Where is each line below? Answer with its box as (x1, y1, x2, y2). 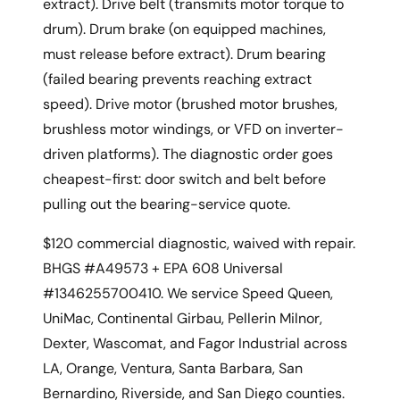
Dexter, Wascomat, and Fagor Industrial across (43, 333, 347, 353)
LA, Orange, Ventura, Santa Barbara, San (43, 358, 303, 378)
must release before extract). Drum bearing (43, 44, 326, 63)
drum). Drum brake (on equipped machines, (43, 19, 326, 38)
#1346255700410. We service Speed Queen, (43, 283, 333, 303)
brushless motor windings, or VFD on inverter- (43, 119, 344, 138)
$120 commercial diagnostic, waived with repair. (43, 233, 355, 253)
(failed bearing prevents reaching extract (43, 69, 312, 88)
